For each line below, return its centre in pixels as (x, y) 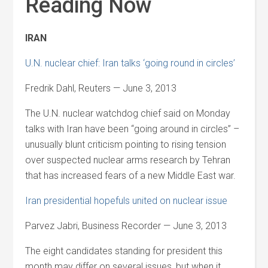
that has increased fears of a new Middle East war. (131, 176)
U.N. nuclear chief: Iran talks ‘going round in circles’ (130, 63)
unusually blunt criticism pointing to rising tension (126, 144)
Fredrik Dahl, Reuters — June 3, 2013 (101, 88)
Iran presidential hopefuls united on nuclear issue (127, 201)
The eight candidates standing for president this (124, 251)
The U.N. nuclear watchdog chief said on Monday (128, 113)
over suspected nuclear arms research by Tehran (128, 160)
